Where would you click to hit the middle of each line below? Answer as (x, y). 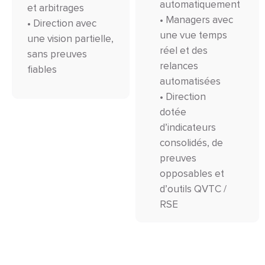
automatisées (190, 82)
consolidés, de (192, 143)
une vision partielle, (70, 39)
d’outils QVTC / (193, 189)
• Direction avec (62, 24)
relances (179, 66)
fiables (42, 70)
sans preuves (57, 54)
